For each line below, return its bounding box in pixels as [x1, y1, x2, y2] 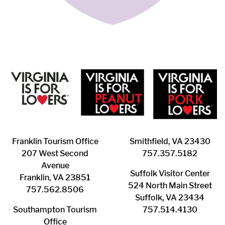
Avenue [41, 160, 69, 170]
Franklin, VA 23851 [20, 172, 91, 182]
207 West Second [22, 148, 89, 158]
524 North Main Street [128, 180, 212, 190]
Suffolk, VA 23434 [135, 192, 204, 202]
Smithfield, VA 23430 [129, 136, 210, 146]
